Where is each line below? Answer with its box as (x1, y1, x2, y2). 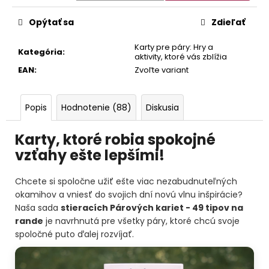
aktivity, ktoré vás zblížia (134, 50, 227, 62)
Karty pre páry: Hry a (134, 41, 213, 53)
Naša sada (15, 202, 61, 214)
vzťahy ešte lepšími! (15, 145, 165, 165)
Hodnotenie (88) (61, 101, 131, 113)
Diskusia (146, 101, 179, 113)
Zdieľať (211, 16, 245, 28)
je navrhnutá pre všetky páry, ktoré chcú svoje (43, 215, 240, 228)
